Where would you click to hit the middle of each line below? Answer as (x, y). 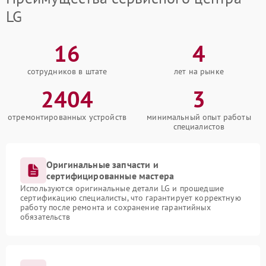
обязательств (45, 217)
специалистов (199, 126)
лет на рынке (199, 71)
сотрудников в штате (67, 71)
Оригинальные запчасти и (102, 164)
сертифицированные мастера (110, 176)
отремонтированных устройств (67, 117)
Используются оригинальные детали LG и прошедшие (122, 188)
